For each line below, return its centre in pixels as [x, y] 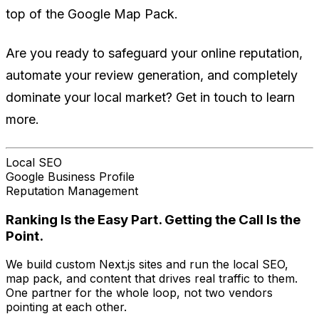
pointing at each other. [66, 307]
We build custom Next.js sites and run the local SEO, [147, 265]
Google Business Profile [70, 177]
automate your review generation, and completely [152, 75]
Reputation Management [72, 191]
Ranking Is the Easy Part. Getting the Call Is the [153, 219]
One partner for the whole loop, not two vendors [139, 293]
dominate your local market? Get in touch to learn [150, 98]
